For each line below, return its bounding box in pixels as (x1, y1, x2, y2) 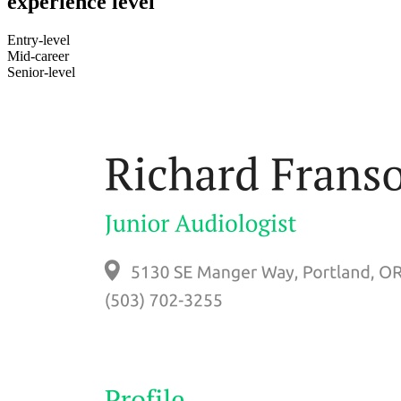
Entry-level (7, 31, 70, 47)
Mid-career (7, 47, 69, 64)
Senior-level (7, 64, 75, 80)
